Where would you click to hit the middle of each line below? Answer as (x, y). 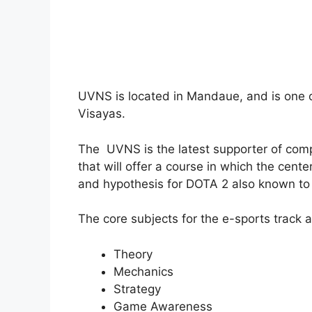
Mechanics (143, 271)
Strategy (137, 289)
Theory (133, 254)
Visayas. (102, 114)
